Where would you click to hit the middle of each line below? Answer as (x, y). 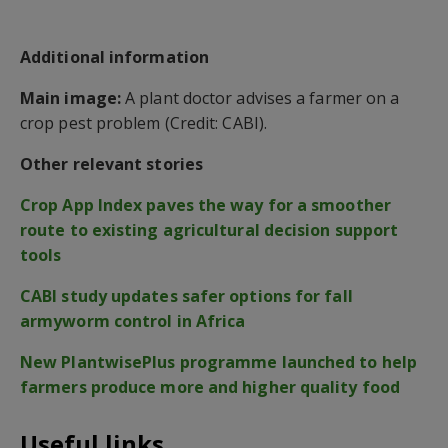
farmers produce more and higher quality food (210, 386)
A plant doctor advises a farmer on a (262, 97)
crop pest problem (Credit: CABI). (143, 122)
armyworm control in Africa (133, 320)
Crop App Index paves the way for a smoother (205, 204)
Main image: (73, 97)
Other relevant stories (111, 163)
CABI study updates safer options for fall (186, 295)
